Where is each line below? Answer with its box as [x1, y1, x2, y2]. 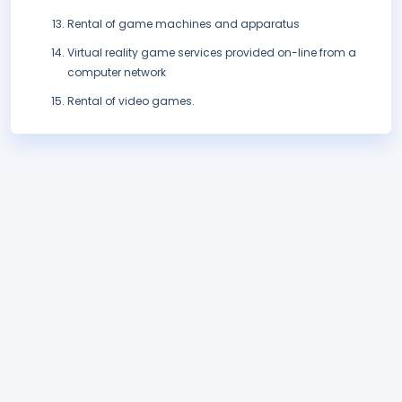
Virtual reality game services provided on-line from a [67, 45, 356, 61]
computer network [67, 65, 166, 81]
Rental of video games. [67, 93, 195, 109]
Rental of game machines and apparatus [67, 16, 300, 32]
